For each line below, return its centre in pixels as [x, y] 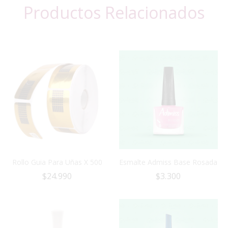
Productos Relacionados [114, 13]
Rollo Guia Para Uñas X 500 [57, 162]
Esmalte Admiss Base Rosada [168, 162]
